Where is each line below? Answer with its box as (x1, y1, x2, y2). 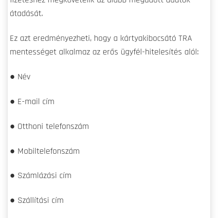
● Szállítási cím (10, 196, 64, 205)
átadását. (10, 9, 43, 18)
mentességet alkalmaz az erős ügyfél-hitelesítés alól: (10, 48, 199, 57)
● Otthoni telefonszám (10, 122, 89, 131)
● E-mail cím (10, 97, 54, 106)
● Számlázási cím (10, 171, 72, 181)
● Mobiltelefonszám (10, 146, 80, 156)
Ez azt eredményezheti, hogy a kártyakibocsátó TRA (10, 34, 192, 43)
